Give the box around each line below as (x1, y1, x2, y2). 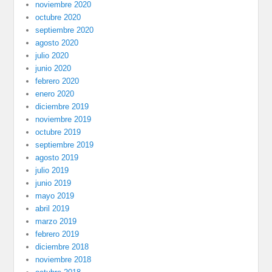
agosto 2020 (35, 38, 79, 48)
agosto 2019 (35, 153, 79, 163)
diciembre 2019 (35, 102, 89, 112)
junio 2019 (35, 178, 72, 188)
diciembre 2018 (35, 242, 89, 252)
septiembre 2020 (35, 25, 94, 35)
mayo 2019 (35, 191, 75, 201)
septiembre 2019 (35, 140, 94, 150)
